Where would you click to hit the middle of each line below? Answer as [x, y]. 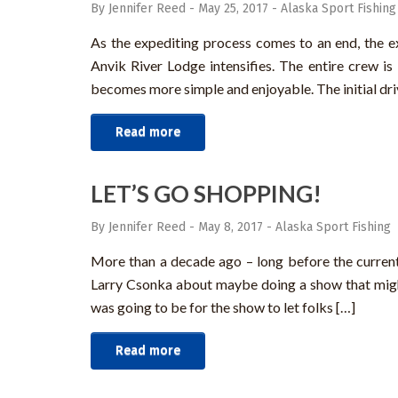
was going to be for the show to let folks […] [223, 307]
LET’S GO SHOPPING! [206, 194]
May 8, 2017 [231, 227]
